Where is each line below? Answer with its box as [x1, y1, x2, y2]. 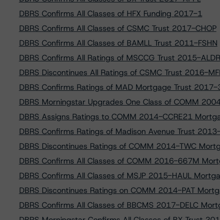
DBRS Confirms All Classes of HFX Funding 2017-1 [19, 8, 202, 19]
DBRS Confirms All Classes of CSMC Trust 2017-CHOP [19, 23, 217, 33]
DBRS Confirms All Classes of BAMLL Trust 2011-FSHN [19, 38, 218, 48]
